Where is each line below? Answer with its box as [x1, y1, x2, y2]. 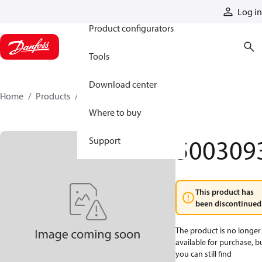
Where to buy [89, 106, 142, 118]
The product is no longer [175, 225, 261, 236]
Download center [89, 78, 157, 90]
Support [89, 135, 120, 146]
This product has [195, 187, 254, 197]
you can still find [175, 249, 232, 259]
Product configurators [89, 22, 174, 34]
